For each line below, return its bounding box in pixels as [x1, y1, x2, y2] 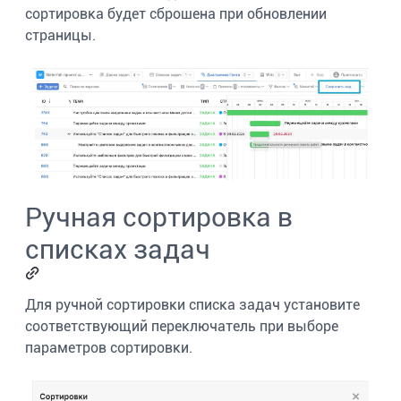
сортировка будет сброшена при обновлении [25, 4, 327, 22]
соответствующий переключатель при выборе [25, 317, 338, 335]
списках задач [25, 233, 210, 265]
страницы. [25, 26, 96, 44]
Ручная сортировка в [25, 200, 293, 233]
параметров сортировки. [25, 338, 192, 356]
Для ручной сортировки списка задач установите [25, 295, 360, 313]
